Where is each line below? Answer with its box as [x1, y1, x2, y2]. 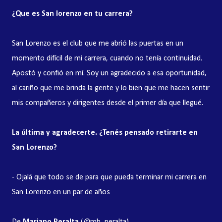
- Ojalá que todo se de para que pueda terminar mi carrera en [12, 173, 207, 181]
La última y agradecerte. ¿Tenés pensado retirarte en [12, 129, 198, 137]
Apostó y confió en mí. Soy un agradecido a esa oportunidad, [12, 69, 207, 77]
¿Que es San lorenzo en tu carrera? [12, 10, 133, 18]
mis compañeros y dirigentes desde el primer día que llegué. [12, 99, 203, 107]
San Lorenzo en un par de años [12, 188, 110, 196]
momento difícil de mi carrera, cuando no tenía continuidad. [12, 55, 202, 62]
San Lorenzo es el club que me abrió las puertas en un [12, 40, 183, 48]
